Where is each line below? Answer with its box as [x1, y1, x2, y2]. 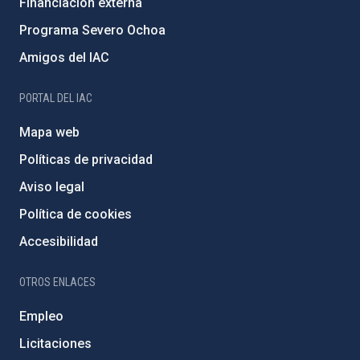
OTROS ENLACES [19, 275, 96, 288]
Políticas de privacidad [19, 151, 153, 167]
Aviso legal [19, 178, 84, 194]
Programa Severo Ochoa [19, 22, 166, 38]
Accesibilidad [19, 233, 98, 249]
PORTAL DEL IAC [19, 91, 92, 104]
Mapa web [19, 124, 80, 140]
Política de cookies [19, 206, 132, 222]
